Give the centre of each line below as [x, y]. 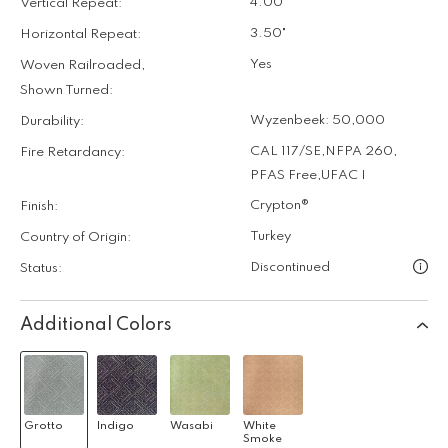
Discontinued [290, 267]
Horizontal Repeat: [80, 34]
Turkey [270, 236]
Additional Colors [96, 324]
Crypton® [279, 205]
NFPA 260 [359, 151]
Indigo [115, 425]
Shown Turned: [66, 90]
